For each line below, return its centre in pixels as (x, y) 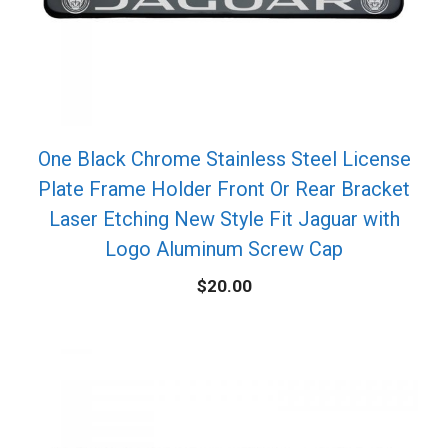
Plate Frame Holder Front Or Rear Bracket (224, 189)
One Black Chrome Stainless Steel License (224, 159)
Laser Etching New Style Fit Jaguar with (224, 219)
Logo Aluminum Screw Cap (224, 249)
